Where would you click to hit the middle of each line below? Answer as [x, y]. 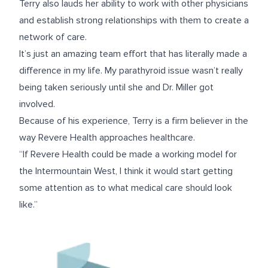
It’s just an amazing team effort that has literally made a [133, 54]
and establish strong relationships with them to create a [134, 20]
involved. [37, 104]
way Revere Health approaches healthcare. [107, 138]
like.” [28, 205]
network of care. [53, 37]
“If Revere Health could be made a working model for [128, 154]
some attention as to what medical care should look [126, 188]
